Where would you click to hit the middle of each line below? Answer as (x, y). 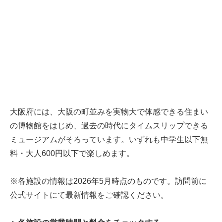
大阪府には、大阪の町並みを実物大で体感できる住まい (109, 112)
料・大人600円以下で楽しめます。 (72, 154)
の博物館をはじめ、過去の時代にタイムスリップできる (109, 126)
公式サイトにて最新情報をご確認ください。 (89, 195)
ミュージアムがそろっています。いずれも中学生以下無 (109, 140)
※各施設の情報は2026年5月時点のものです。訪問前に (108, 181)
